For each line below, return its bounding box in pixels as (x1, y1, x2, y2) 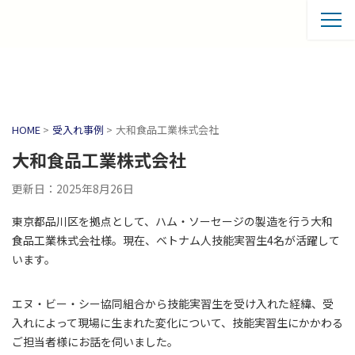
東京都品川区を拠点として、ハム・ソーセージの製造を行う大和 (12, 213, 333, 229)
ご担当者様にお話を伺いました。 (12, 334, 178, 349)
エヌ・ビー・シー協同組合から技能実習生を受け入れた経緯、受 (12, 296, 334, 311)
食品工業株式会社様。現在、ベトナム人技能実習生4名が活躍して (12, 232, 340, 248)
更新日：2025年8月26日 (12, 181, 134, 197)
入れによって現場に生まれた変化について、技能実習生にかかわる (12, 315, 343, 330)
